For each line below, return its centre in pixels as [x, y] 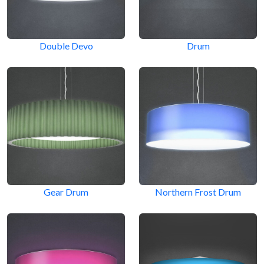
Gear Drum [66, 192]
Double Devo [66, 46]
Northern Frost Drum [198, 192]
